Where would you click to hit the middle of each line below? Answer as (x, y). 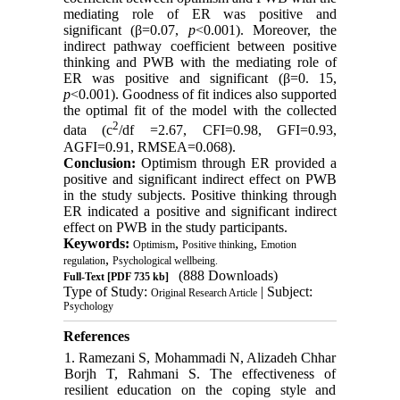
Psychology (88, 306)
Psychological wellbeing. (165, 260)
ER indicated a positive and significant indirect (200, 211)
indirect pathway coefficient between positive (200, 46)
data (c (88, 130)
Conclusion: (99, 162)
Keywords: (98, 243)
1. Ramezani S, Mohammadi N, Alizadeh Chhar (200, 357)
